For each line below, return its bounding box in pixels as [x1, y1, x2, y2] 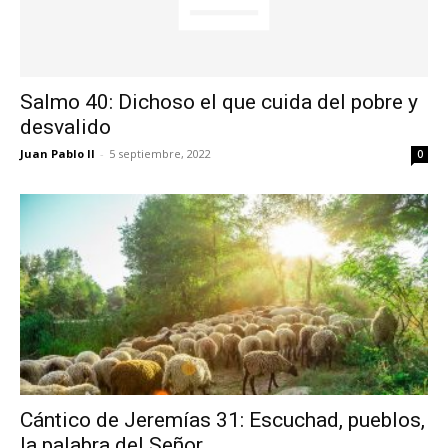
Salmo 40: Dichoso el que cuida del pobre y [20, 89, 418, 114]
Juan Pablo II [20, 145, 95, 161]
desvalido [20, 114, 111, 139]
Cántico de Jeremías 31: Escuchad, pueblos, [20, 408, 425, 433]
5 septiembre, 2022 [109, 145, 211, 161]
